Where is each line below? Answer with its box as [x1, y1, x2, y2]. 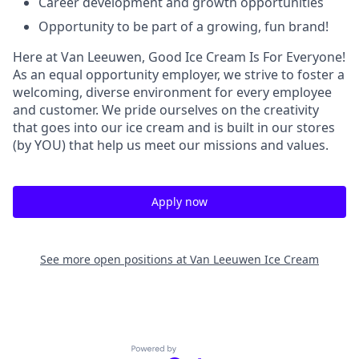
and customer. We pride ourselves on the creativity [13, 101, 319, 119]
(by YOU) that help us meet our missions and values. [13, 136, 329, 154]
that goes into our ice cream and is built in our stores [13, 119, 335, 136]
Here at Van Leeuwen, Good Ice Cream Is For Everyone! [13, 48, 345, 66]
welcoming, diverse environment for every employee [13, 83, 332, 101]
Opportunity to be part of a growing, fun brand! [38, 18, 329, 35]
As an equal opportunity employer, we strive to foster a [13, 66, 345, 83]
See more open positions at [40, 252, 190, 267]
